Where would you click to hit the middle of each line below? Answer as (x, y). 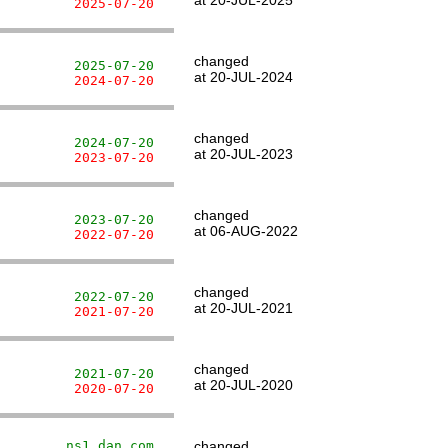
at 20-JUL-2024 (243, 77)
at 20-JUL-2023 (243, 154)
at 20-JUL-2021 (243, 308)
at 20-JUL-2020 (243, 385)
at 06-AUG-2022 (246, 231)
